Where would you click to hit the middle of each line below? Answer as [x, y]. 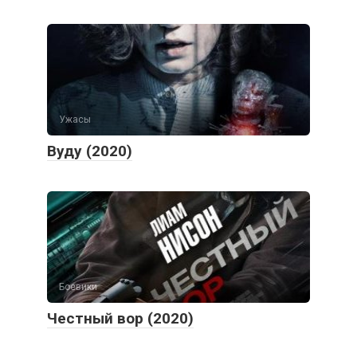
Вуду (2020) [90, 151]
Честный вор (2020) [120, 318]
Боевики [78, 286]
